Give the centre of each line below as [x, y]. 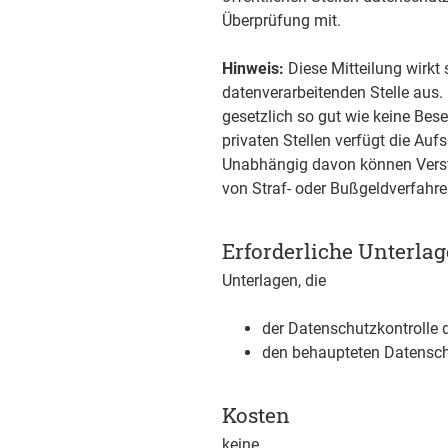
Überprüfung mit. [281, 20]
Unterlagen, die [274, 280]
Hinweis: [253, 68]
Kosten [256, 415]
